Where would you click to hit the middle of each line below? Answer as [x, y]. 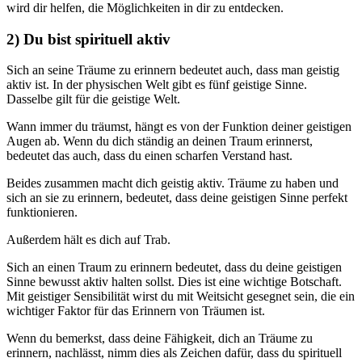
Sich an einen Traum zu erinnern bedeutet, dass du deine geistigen [174, 267]
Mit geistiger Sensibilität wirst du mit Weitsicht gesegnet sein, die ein [181, 297]
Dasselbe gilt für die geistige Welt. [93, 99]
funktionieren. [42, 213]
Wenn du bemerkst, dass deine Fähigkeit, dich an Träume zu [160, 339]
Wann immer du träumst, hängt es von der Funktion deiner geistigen [179, 127]
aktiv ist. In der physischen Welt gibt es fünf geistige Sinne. [157, 85]
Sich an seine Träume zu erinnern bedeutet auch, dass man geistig [173, 70]
